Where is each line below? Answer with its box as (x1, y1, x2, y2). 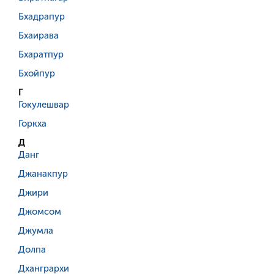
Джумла (18, 225, 53, 237)
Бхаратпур (18, 49, 64, 61)
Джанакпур (18, 168, 68, 180)
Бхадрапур (18, 11, 65, 23)
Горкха (18, 118, 46, 130)
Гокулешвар (18, 99, 69, 111)
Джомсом (18, 206, 61, 218)
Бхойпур (18, 68, 55, 80)
